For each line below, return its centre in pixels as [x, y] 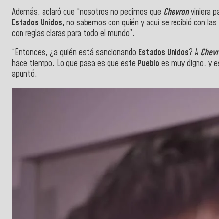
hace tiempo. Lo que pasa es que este [75, 64]
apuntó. [24, 75]
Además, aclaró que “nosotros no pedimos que [88, 12]
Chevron [176, 12]
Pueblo [150, 64]
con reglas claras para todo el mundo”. [73, 33]
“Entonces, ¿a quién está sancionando [75, 53]
